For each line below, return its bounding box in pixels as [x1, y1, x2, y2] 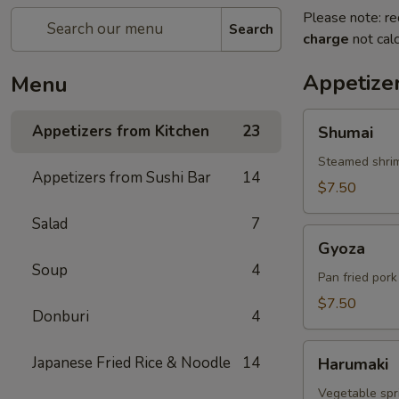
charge [303, 29, 349, 49]
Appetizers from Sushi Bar [32, 167, 211, 188]
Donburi [32, 306, 89, 327]
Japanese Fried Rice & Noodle [32, 353, 231, 373]
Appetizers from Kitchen [32, 121, 209, 142]
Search [229, 20, 273, 38]
